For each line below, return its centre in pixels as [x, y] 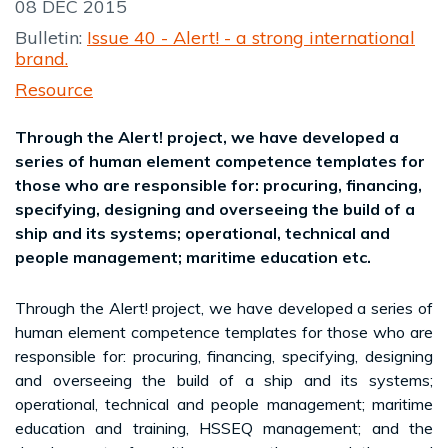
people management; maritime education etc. [193, 256]
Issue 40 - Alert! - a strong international [251, 37]
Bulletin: [51, 37]
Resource [54, 89]
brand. [41, 58]
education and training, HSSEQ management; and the [224, 427]
